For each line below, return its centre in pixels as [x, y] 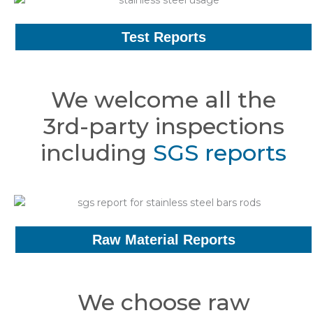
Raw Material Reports [163, 240]
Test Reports [163, 37]
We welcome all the [163, 100]
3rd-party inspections [163, 126]
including [94, 153]
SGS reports [220, 153]
